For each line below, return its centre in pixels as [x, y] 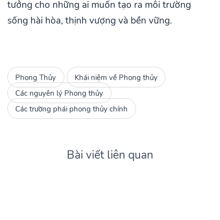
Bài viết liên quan [110, 155]
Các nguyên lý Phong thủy [59, 93]
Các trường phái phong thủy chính [72, 109]
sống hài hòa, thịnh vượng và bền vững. [90, 20]
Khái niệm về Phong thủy [116, 77]
